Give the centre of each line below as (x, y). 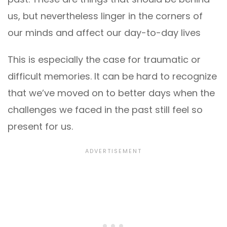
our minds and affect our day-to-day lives (104, 32)
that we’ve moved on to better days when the (111, 93)
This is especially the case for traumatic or (104, 59)
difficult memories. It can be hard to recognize (112, 76)
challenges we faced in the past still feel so (105, 109)
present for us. (40, 126)
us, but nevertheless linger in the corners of (105, 16)
